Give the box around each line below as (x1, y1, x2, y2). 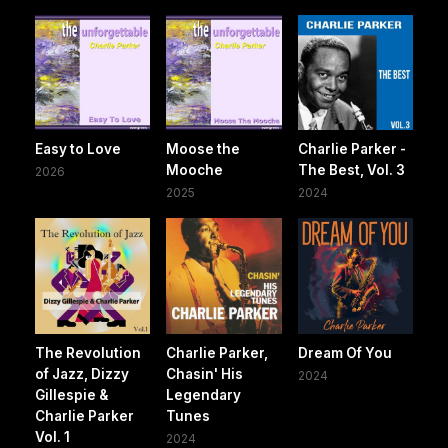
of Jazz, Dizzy (35, 365, 129, 382)
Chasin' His (166, 365, 244, 382)
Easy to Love (35, 141, 121, 158)
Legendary (166, 386, 242, 403)
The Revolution (35, 344, 141, 361)
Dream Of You (297, 344, 392, 361)
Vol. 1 (35, 428, 70, 445)
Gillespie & (35, 386, 108, 403)
